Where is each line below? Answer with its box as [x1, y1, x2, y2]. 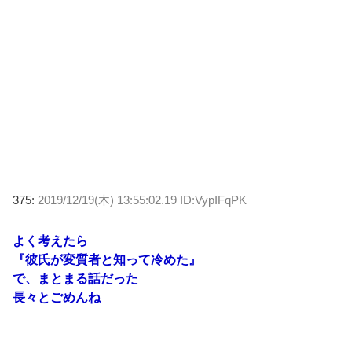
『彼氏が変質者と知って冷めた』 [13, 252, 201, 266]
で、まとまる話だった [13, 271, 138, 285]
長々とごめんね [13, 290, 101, 304]
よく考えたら [13, 233, 88, 247]
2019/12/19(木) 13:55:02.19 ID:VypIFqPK [38, 192, 247, 207]
